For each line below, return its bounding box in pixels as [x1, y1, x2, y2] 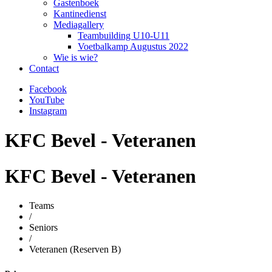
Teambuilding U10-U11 [78, 30, 169, 41]
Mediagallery [53, 19, 104, 30]
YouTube [29, 95, 64, 106]
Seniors [29, 222, 58, 233]
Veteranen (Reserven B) [29, 244, 121, 255]
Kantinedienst [53, 8, 106, 19]
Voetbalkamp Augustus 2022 [78, 41, 188, 52]
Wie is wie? [53, 52, 98, 63]
